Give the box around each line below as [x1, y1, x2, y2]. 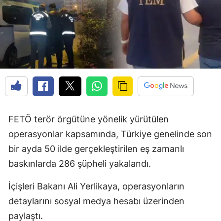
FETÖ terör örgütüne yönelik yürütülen [8, 114, 169, 125]
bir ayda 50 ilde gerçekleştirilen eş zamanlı [8, 144, 184, 154]
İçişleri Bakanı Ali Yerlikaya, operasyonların [8, 181, 184, 192]
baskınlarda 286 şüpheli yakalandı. [8, 158, 151, 169]
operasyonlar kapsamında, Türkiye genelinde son [8, 129, 212, 140]
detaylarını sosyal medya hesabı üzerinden [8, 196, 184, 207]
